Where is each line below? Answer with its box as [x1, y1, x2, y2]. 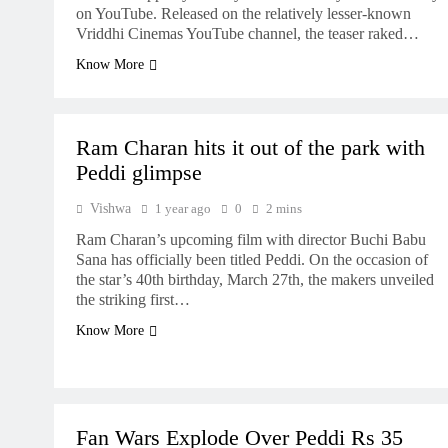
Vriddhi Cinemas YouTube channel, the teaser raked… [76, 25, 419, 42]
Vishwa [90, 201, 131, 216]
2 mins [266, 201, 302, 216]
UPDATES [194, 383, 248, 397]
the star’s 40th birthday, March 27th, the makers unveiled [76, 271, 434, 288]
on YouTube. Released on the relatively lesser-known [76, 5, 411, 22]
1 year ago [155, 201, 211, 216]
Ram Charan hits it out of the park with [76, 136, 425, 160]
